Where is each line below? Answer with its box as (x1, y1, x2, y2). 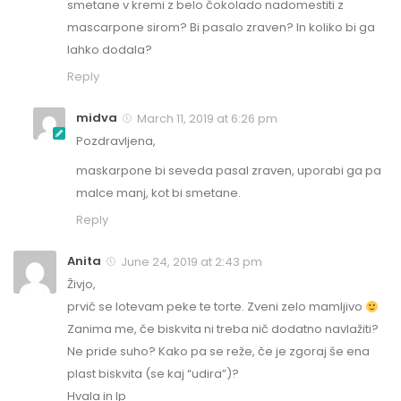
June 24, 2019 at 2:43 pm (118, 253, 262, 271)
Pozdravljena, (76, 132, 156, 150)
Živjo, (67, 276, 96, 294)
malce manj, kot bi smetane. (76, 184, 241, 202)
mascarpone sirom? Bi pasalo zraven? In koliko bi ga (67, 19, 375, 37)
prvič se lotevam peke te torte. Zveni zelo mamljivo (67, 298, 365, 316)
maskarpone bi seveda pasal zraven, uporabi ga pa (76, 162, 381, 180)
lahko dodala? (67, 41, 152, 59)
